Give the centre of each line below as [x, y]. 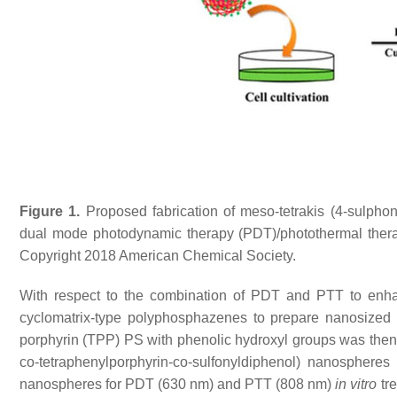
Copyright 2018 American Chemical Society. [158, 256]
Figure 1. [50, 211]
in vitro [356, 384]
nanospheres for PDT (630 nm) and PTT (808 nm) [178, 384]
